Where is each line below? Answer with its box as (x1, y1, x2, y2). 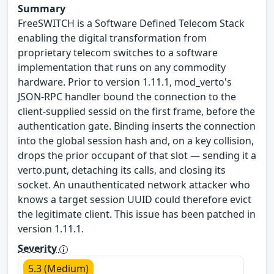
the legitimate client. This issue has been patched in (18, 207, 256, 221)
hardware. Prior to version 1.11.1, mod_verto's (18, 75, 232, 89)
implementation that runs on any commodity (18, 61, 226, 75)
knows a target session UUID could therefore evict (18, 193, 251, 207)
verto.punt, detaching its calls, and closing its (18, 163, 226, 177)
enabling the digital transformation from (18, 31, 207, 45)
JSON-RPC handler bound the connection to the (18, 90, 236, 104)
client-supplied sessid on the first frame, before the (18, 105, 255, 119)
